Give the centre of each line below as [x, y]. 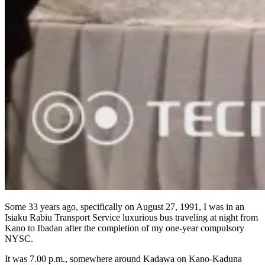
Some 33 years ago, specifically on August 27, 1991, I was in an [125, 206]
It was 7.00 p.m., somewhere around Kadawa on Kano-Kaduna [123, 258]
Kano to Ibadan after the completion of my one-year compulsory [125, 228]
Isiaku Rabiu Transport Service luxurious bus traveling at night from [131, 217]
